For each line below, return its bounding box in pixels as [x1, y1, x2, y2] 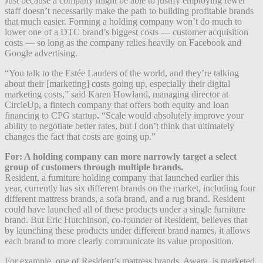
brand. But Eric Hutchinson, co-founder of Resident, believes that [5, 214, 247, 225]
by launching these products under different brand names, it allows [5, 225, 250, 235]
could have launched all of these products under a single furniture [5, 204, 245, 214]
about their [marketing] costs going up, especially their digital [5, 78, 230, 89]
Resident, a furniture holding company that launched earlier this [5, 172, 239, 183]
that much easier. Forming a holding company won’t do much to [5, 16, 242, 26]
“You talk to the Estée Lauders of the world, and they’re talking [5, 68, 239, 78]
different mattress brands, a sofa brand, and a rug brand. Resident [5, 193, 245, 204]
